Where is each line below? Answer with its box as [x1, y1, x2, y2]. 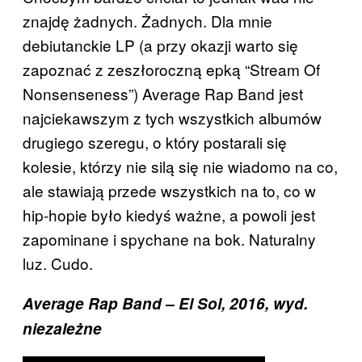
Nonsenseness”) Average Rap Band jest [23, 82, 303, 104]
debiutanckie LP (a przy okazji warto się [23, 33, 298, 56]
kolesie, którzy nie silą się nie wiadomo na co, [23, 154, 338, 177]
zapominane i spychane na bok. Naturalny [23, 227, 316, 250]
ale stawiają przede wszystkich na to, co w [23, 179, 316, 201]
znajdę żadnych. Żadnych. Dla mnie [23, 9, 272, 32]
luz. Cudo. [23, 251, 93, 274]
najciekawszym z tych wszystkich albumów [23, 106, 322, 128]
